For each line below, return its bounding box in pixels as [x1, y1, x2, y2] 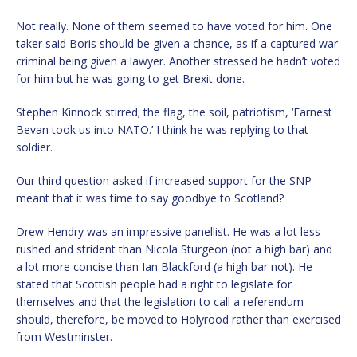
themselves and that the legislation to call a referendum [16, 293, 304, 309]
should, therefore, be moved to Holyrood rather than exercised [16, 311, 341, 327]
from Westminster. [16, 328, 112, 344]
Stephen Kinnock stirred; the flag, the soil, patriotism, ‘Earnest [16, 104, 332, 120]
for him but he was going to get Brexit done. [16, 70, 245, 86]
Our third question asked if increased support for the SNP [16, 172, 312, 188]
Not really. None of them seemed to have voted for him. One [16, 18, 332, 33]
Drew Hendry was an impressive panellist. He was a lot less [16, 223, 320, 239]
